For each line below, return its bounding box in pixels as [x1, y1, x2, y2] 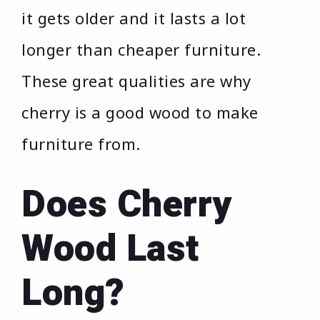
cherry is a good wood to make [21, 101, 259, 124]
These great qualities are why [21, 70, 251, 92]
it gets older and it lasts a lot [21, 7, 246, 29]
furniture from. [21, 133, 141, 155]
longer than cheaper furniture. [21, 39, 261, 61]
